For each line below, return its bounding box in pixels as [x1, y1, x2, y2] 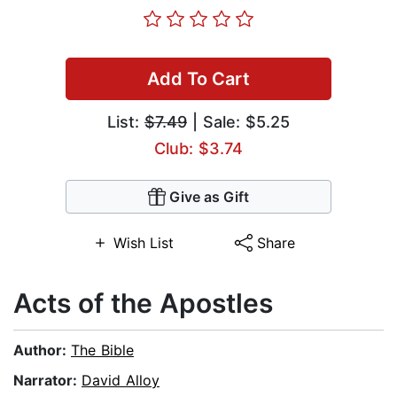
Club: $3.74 [154, 139, 243, 159]
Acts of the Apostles [13, 287, 273, 320]
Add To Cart [147, 68, 250, 90]
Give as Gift [169, 188, 249, 206]
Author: [13, 341, 71, 360]
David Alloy [82, 371, 160, 390]
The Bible [71, 341, 134, 360]
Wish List [113, 234, 174, 253]
